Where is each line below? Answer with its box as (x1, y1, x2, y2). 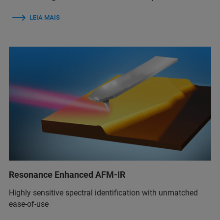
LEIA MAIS (29, 13, 60, 21)
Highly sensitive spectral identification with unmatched (9, 188, 198, 197)
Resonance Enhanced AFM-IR (9, 169, 125, 180)
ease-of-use (9, 199, 49, 209)
